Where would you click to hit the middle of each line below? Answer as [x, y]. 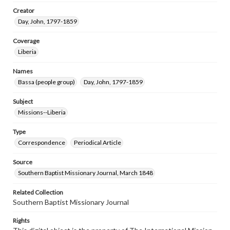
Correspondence [42, 142]
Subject [23, 101]
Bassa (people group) [46, 82]
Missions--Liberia [42, 112]
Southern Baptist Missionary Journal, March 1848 [85, 173]
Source [23, 162]
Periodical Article [98, 142]
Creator [24, 11]
